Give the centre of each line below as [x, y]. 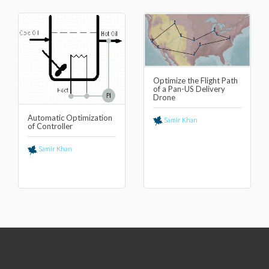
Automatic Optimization [70, 118]
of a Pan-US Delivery [189, 89]
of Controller [50, 126]
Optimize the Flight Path [195, 80]
